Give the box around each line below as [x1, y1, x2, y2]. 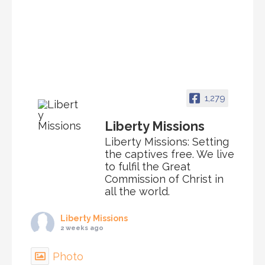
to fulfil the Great [105, 160, 190, 173]
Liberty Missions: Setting [105, 135, 229, 148]
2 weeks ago [60, 224, 104, 232]
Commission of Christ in [105, 173, 224, 186]
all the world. [105, 185, 170, 198]
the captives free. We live [105, 148, 234, 161]
